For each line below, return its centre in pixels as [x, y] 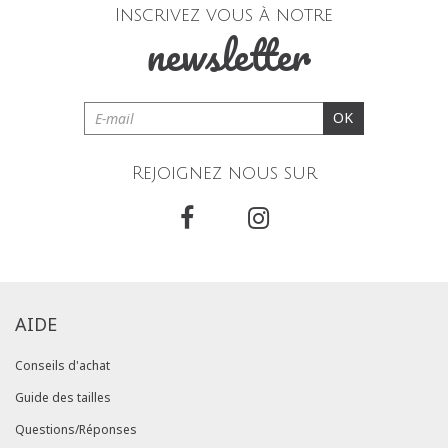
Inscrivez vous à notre [224, 15]
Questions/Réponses [76, 430]
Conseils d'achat [62, 366]
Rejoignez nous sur [224, 173]
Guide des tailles [63, 398]
